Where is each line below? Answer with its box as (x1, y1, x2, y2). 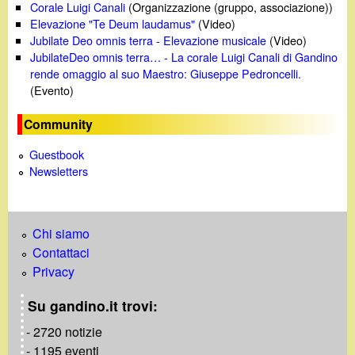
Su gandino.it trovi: (27, 295, 158, 315)
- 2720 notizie (26, 323, 103, 342)
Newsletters (29, 162, 89, 180)
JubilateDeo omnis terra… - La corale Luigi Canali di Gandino (30, 48, 338, 65)
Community (24, 115, 94, 134)
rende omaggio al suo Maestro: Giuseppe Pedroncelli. (30, 64, 302, 82)
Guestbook (29, 146, 85, 163)
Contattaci (32, 242, 90, 261)
